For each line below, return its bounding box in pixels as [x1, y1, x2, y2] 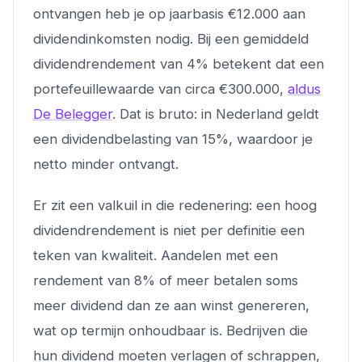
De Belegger [33, 105, 112, 122]
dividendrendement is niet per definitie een [33, 221, 305, 238]
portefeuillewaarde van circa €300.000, [33, 80, 288, 97]
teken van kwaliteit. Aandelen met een [33, 246, 278, 263]
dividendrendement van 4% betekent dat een [33, 55, 324, 72]
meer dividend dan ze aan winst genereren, [33, 297, 309, 314]
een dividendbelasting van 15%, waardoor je [33, 130, 313, 147]
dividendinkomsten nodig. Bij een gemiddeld [33, 30, 309, 47]
